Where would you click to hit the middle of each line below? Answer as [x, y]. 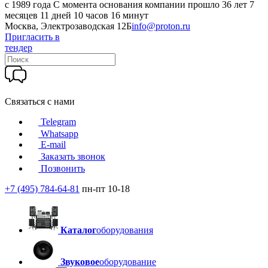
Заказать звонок [73, 156]
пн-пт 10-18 [106, 189]
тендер [19, 48]
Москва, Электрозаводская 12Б [68, 26]
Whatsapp [60, 134]
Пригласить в [32, 37]
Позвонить [63, 168]
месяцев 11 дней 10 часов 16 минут [77, 15]
